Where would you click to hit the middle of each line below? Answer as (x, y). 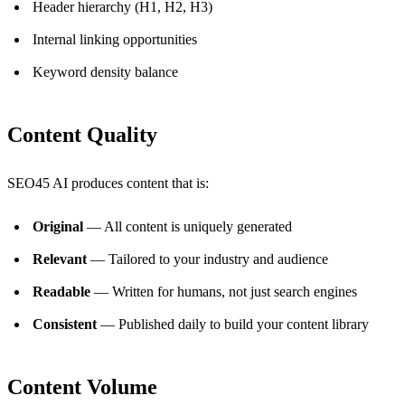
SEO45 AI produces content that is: (108, 184)
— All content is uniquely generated (188, 227)
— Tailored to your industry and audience (207, 259)
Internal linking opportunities (115, 40)
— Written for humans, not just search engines (224, 292)
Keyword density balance (105, 72)
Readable (61, 292)
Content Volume (82, 387)
